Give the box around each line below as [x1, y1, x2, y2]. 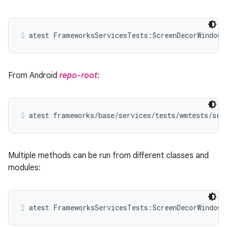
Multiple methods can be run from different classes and [8, 150, 209, 161]
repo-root [59, 70, 97, 81]
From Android [8, 70, 59, 81]
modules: [8, 163, 41, 173]
